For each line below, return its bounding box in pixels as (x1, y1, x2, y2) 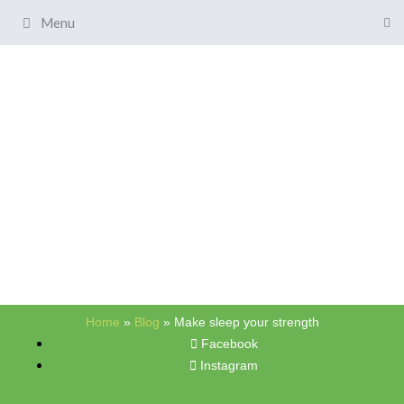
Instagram (200, 358, 258, 372)
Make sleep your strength (173, 316, 319, 329)
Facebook (200, 336, 258, 351)
